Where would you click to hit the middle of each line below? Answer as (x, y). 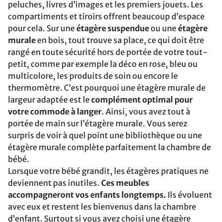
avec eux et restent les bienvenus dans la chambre (102, 207)
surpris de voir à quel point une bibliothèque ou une (105, 135)
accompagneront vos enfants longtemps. (87, 195)
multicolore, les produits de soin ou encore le (93, 76)
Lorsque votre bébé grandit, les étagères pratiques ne (108, 171)
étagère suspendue (113, 28)
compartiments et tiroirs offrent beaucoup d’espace (106, 16)
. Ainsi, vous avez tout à (146, 111)
